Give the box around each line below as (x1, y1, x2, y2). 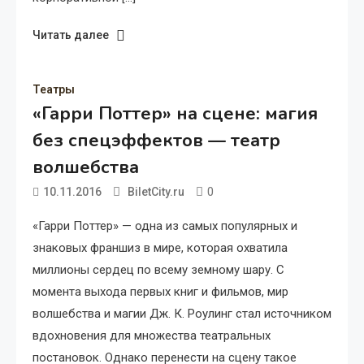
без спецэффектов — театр (32, 128, 280, 153)
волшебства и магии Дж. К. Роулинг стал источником (32, 305, 331, 321)
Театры (32, 82, 75, 96)
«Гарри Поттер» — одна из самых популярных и (32, 218, 297, 233)
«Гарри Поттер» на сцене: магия (32, 101, 318, 126)
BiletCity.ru (128, 184, 184, 198)
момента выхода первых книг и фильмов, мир (32, 284, 288, 299)
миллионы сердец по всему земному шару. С (32, 262, 284, 277)
